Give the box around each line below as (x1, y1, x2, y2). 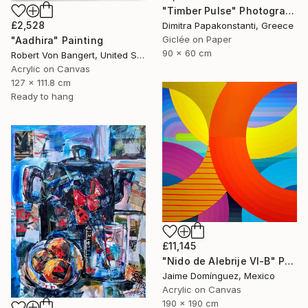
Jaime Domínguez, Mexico (162, 270, 275, 282)
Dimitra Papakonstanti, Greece (162, 20, 294, 32)
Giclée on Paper (162, 34, 232, 45)
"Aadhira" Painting (11, 34, 103, 46)
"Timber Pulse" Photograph (285, 5, 294, 17)
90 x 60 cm (162, 47, 212, 59)
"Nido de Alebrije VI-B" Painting (285, 255, 294, 267)
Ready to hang (11, 90, 74, 102)
